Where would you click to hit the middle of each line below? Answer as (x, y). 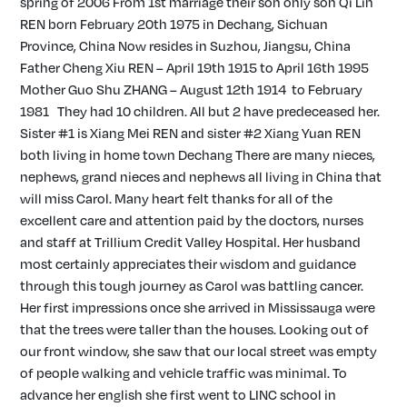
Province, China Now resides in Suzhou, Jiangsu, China (186, 45)
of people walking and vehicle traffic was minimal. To (184, 372)
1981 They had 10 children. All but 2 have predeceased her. (200, 110)
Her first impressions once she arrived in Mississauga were (198, 307)
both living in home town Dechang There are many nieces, (198, 154)
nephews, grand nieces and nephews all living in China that (201, 176)
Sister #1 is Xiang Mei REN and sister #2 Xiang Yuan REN (191, 132)
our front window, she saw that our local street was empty (199, 350)
